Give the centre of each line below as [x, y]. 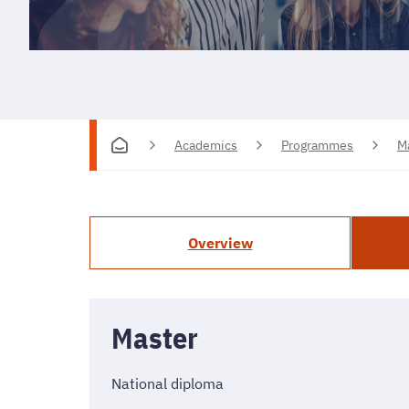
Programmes [317, 145]
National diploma [168, 384]
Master [155, 338]
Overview [220, 243]
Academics [206, 145]
